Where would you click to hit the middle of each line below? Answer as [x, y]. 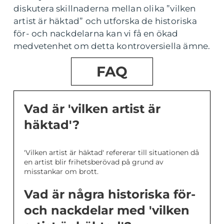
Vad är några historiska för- [110, 194]
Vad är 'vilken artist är [92, 109]
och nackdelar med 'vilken [107, 210]
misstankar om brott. [61, 172]
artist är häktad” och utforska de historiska [105, 21]
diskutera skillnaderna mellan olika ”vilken [105, 9]
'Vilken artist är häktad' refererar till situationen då [111, 153]
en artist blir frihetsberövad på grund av [94, 162]
